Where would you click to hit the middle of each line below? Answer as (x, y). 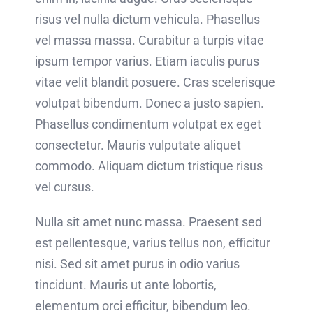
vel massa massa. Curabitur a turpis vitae (149, 40)
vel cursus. (64, 187)
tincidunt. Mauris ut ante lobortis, (125, 284)
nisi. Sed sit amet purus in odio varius (137, 263)
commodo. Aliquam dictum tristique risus (148, 166)
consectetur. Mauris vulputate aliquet (138, 145)
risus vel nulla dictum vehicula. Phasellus (147, 19)
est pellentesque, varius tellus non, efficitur (152, 242)
